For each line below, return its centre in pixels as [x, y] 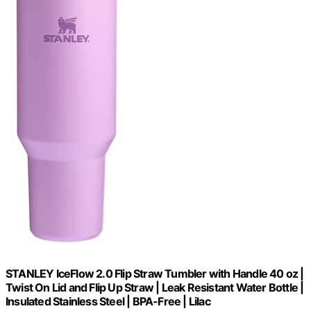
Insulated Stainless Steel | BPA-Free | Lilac [108, 302]
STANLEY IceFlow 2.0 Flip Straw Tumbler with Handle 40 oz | [155, 274]
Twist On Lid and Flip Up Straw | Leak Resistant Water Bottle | [155, 288]
